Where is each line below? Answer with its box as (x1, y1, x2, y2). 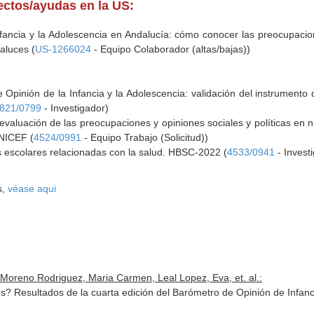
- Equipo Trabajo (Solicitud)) (81, 132, 209, 143)
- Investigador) (41, 102, 109, 114)
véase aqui (8, 183, 57, 194)
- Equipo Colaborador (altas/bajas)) (91, 43, 251, 55)
